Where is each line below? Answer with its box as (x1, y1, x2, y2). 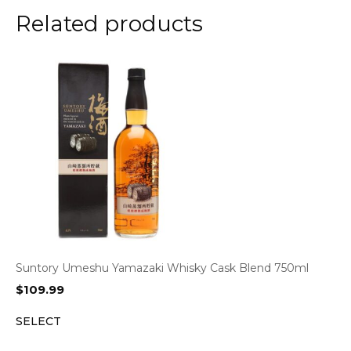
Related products (16, 10, 203, 37)
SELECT (16, 314, 61, 328)
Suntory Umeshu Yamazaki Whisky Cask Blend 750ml (16, 261, 309, 275)
